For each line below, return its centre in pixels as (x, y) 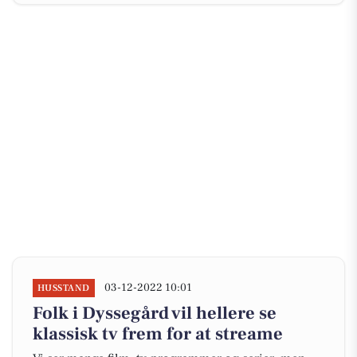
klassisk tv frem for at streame (158, 334)
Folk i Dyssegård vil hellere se (155, 313)
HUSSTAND (64, 288)
